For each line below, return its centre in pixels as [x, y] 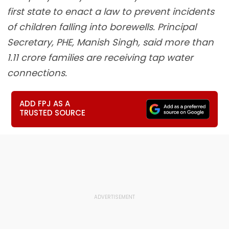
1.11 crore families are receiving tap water [100, 58]
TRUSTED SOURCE [53, 113]
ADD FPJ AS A [45, 104]
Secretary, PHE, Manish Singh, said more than [110, 42]
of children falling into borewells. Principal [102, 27]
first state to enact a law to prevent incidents [111, 12]
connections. [37, 73]
